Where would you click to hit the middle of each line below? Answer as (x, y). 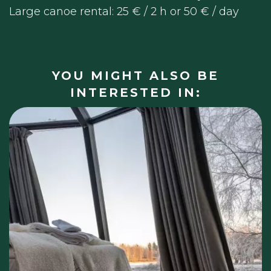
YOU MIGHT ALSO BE (135, 76)
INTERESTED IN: (135, 93)
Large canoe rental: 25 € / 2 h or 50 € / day (124, 11)
